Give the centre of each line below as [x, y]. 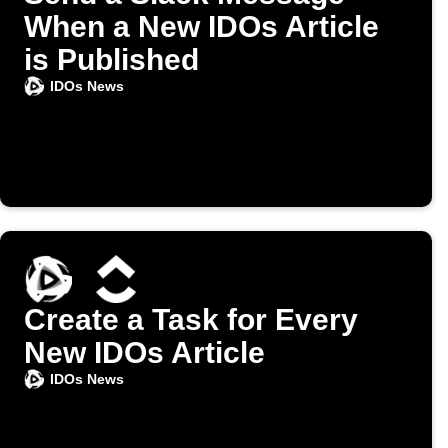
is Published [111, 60]
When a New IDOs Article [201, 27]
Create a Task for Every [191, 320]
